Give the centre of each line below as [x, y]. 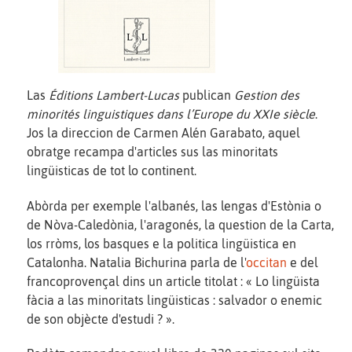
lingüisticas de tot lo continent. [112, 170]
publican [207, 95]
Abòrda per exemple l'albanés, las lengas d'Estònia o [174, 205]
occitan [266, 262]
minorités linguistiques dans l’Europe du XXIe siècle [171, 114]
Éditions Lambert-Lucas [114, 95]
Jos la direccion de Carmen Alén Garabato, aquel [163, 132]
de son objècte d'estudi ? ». [101, 319]
